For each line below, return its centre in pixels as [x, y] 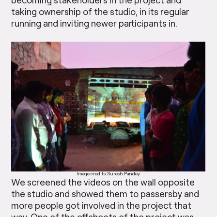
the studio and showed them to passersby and [105, 194]
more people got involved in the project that [101, 205]
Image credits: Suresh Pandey [108, 174]
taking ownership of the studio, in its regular [101, 11]
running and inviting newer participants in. [94, 23]
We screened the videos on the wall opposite [103, 182]
